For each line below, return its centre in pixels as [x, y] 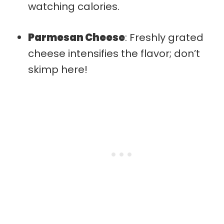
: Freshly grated [164, 37]
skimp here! [58, 69]
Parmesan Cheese [76, 37]
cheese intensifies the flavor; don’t [114, 53]
